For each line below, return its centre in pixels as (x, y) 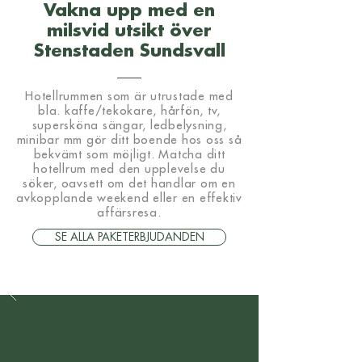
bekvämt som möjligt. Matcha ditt (129, 155)
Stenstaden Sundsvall (129, 51)
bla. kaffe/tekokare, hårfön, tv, (129, 111)
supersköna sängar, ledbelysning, (129, 126)
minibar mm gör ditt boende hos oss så (129, 140)
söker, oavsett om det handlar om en (129, 184)
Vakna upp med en (129, 11)
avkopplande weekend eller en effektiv (129, 198)
